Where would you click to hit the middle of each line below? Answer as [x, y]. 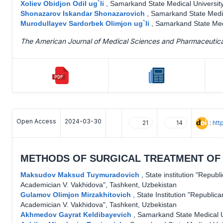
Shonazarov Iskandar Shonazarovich [84, 13]
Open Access [36, 121]
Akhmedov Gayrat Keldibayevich [77, 215]
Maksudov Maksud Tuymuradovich [81, 175]
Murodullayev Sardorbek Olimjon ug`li [86, 23]
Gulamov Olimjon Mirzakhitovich [77, 195]
